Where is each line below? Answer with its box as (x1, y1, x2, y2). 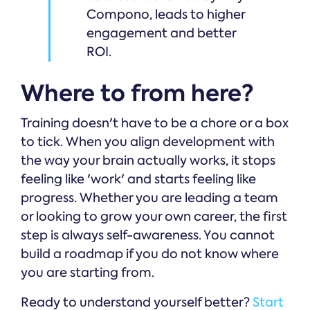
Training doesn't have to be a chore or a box (21, 115, 289, 132)
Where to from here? (21, 77, 254, 109)
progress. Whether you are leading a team (21, 190, 278, 207)
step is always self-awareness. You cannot (21, 227, 275, 244)
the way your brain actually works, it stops (21, 152, 275, 170)
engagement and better (86, 25, 236, 42)
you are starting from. (21, 264, 154, 282)
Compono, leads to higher (86, 6, 245, 24)
